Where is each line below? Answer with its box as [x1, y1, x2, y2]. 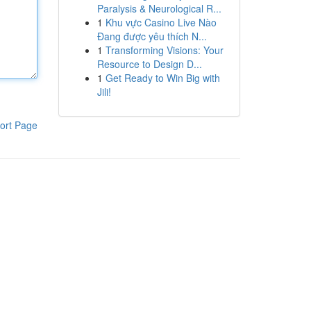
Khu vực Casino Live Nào [105, 15, 217, 29]
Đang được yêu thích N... [96, 29, 207, 43]
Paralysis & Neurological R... [96, 1, 221, 15]
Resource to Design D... [96, 57, 202, 71]
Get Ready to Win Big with [105, 71, 220, 85]
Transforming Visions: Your [105, 43, 224, 57]
